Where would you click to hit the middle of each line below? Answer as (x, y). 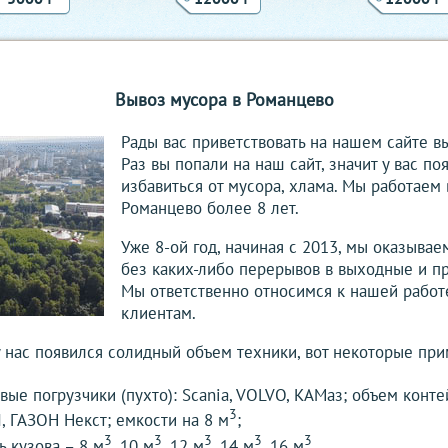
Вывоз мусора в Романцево (224, 99)
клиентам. (158, 312)
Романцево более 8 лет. (210, 207)
